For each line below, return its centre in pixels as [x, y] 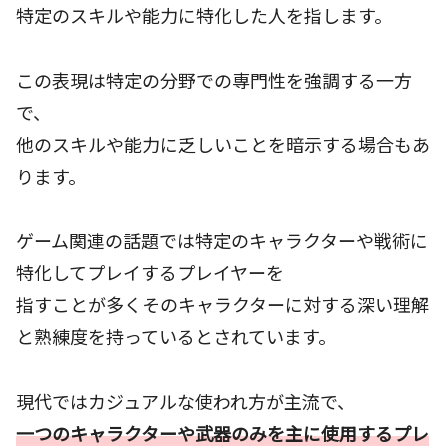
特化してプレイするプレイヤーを [150, 272]
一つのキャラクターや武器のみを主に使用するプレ [222, 432]
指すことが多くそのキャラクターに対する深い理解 [222, 304]
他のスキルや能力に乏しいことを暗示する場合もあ [223, 143]
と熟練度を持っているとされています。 [176, 336]
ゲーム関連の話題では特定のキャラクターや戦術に [222, 240]
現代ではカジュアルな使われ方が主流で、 [185, 400]
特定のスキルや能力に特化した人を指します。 [204, 15]
